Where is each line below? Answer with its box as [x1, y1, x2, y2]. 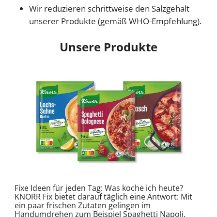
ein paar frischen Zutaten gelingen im [15, 200, 151, 211]
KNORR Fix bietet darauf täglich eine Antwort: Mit [15, 191, 192, 202]
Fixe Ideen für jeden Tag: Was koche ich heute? [15, 182, 183, 193]
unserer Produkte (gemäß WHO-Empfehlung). [29, 15, 201, 27]
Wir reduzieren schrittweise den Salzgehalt [29, 2, 189, 14]
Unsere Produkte [60, 38, 157, 55]
